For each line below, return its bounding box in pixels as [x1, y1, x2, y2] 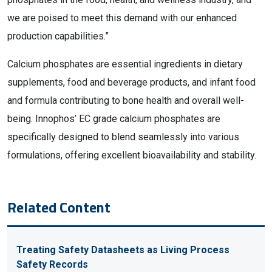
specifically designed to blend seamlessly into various [7, 131, 239, 143]
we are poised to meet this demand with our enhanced [7, 12, 237, 24]
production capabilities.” [7, 30, 109, 42]
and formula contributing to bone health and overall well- [7, 95, 244, 106]
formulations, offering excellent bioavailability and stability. [7, 149, 256, 161]
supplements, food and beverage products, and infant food [7, 76, 256, 88]
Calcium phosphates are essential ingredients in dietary [7, 58, 243, 70]
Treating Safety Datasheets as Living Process [16, 244, 229, 256]
